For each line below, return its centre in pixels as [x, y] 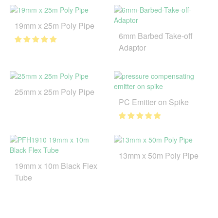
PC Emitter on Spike [154, 102]
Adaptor [132, 47]
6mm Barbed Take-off [156, 36]
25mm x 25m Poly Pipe [54, 92]
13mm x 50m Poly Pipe [159, 155]
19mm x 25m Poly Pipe [54, 26]
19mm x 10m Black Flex [56, 166]
